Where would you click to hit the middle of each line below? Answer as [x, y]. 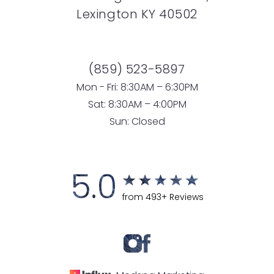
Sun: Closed [137, 122]
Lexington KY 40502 [137, 15]
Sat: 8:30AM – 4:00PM [137, 105]
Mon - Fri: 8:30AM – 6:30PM [137, 88]
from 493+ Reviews [163, 198]
